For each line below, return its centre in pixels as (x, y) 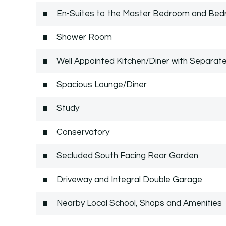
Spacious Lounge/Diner (102, 84)
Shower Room (84, 37)
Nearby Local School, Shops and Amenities (139, 203)
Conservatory (83, 132)
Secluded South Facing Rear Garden (127, 156)
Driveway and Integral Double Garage (129, 179)
